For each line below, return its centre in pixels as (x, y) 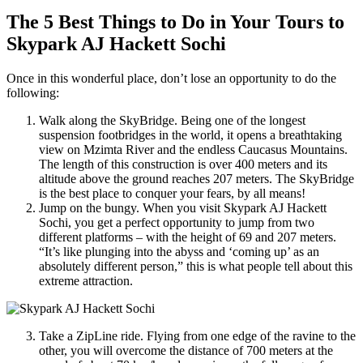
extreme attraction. (86, 280)
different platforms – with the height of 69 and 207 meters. (188, 237)
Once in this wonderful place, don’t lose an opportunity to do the (171, 78)
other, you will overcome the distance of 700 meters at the (186, 350)
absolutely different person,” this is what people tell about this (196, 266)
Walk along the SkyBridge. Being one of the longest (172, 120)
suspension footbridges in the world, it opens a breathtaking (190, 135)
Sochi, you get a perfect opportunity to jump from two (177, 222)
